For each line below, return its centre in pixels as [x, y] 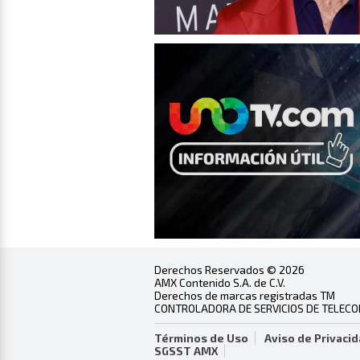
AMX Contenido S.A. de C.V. [220, 282]
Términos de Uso [201, 337]
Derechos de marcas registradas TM [245, 295]
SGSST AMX [186, 350]
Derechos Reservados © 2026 [229, 269]
